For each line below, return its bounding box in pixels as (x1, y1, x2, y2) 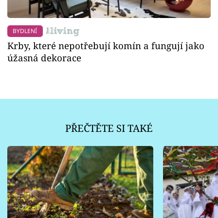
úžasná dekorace (7, 52, 81, 64)
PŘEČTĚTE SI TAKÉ (65, 121, 153, 135)
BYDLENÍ (13, 27, 37, 35)
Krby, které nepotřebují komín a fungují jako (7, 39, 204, 52)
